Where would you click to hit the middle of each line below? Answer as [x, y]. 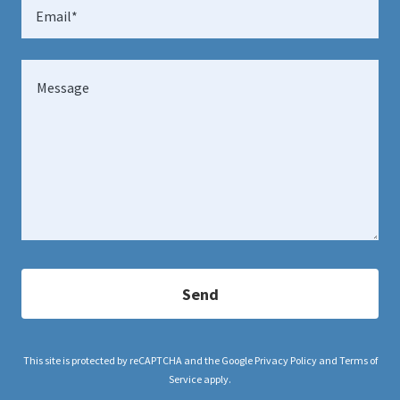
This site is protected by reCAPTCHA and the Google [138, 360]
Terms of [358, 360]
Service [185, 379]
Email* [57, 17]
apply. [217, 379]
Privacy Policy [285, 360]
